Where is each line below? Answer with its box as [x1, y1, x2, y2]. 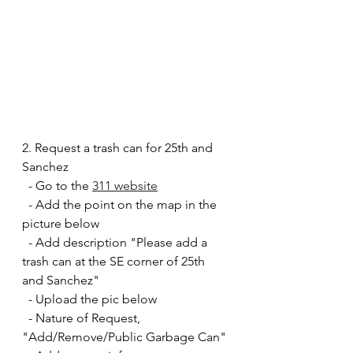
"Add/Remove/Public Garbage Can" [22, 329, 229, 344]
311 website [92, 177, 158, 193]
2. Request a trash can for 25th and [22, 139, 216, 155]
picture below [22, 215, 99, 231]
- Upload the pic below [28, 291, 157, 307]
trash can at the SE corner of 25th [22, 253, 208, 269]
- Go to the [28, 177, 92, 193]
